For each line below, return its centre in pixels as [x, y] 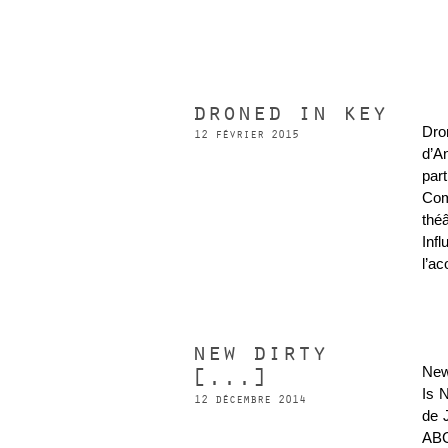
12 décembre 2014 [250, 400]
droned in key [289, 113]
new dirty [259, 354]
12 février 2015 [246, 134]
